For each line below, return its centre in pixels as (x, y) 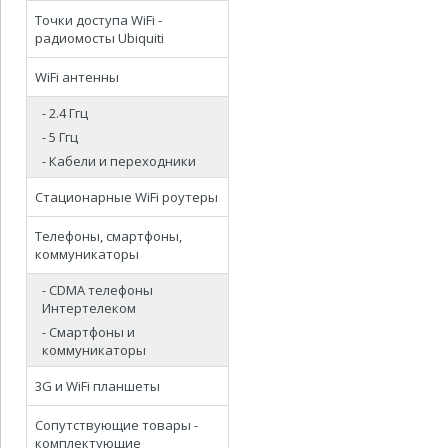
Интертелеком (89, 308)
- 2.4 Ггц (65, 113)
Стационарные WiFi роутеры (126, 197)
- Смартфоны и (88, 332)
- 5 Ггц (60, 137)
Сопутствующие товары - (116, 425)
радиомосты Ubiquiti (99, 38)
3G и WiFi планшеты (97, 386)
